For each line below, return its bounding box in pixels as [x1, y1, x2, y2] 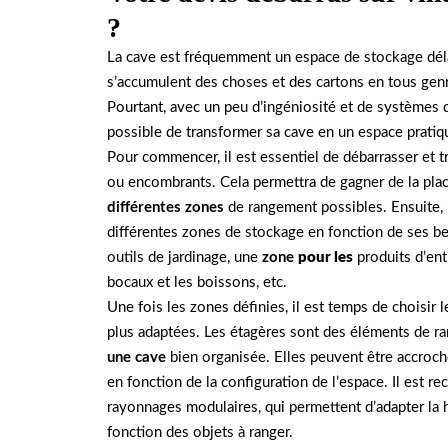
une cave [107, 350, 166, 366]
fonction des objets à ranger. [107, 425, 293, 441]
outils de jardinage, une [107, 250, 262, 266]
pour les [298, 250, 353, 266]
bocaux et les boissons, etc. [107, 275, 287, 291]
